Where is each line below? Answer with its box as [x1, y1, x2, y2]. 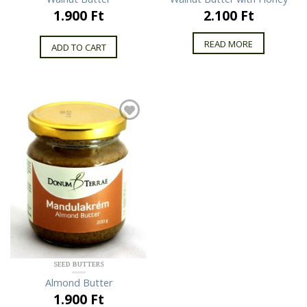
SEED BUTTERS [53, 259, 104, 269]
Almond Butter [45, 275, 112, 289]
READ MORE [204, 37, 253, 50]
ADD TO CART [51, 40, 106, 53]
